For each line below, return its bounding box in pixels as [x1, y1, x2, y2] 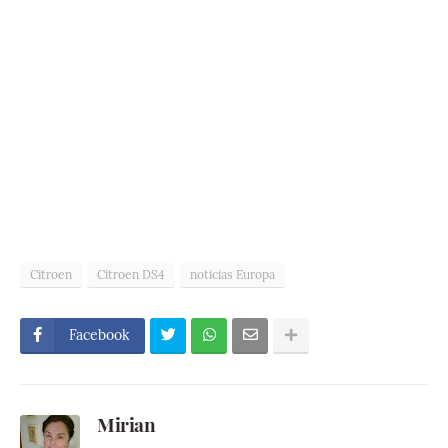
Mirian [97, 411, 155, 437]
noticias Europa [190, 267, 275, 282]
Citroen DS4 [97, 267, 165, 282]
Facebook [69, 326, 130, 344]
